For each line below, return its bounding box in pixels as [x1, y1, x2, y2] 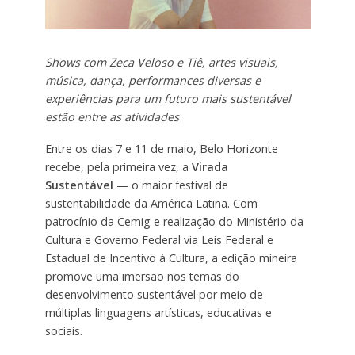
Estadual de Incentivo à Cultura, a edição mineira [44, 250, 297, 266]
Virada [191, 159, 228, 175]
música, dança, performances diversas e [44, 72, 261, 88]
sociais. [44, 323, 82, 339]
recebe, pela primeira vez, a [44, 159, 192, 175]
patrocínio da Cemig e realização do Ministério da [44, 214, 303, 230]
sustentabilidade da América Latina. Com [44, 196, 258, 212]
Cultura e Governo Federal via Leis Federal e [44, 232, 273, 248]
